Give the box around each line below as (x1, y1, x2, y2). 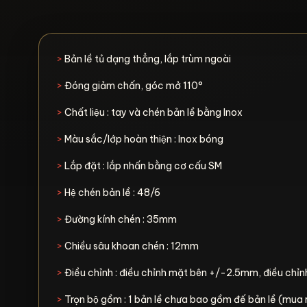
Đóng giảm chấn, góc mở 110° (62, 79, 203, 92)
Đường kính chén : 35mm (62, 213, 177, 225)
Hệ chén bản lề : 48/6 (62, 186, 160, 199)
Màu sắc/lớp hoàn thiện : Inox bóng (62, 133, 225, 145)
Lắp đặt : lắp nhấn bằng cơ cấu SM (62, 160, 224, 172)
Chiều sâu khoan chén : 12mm (62, 240, 199, 252)
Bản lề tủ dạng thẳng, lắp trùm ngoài (62, 53, 231, 65)
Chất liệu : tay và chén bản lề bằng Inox (62, 106, 243, 119)
